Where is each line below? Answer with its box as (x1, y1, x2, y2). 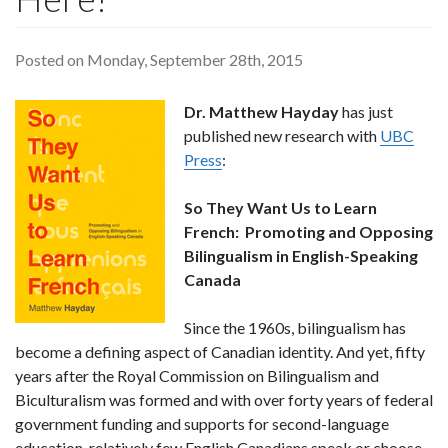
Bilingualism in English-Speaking (184, 246, 418, 265)
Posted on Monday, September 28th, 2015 (15, 50, 303, 69)
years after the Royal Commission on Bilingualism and (15, 366, 379, 385)
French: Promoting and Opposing (184, 222, 433, 241)
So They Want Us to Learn (184, 198, 377, 217)
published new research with (184, 126, 380, 145)
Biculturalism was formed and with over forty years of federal (15, 390, 433, 409)
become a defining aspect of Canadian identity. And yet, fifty (15, 342, 425, 361)
